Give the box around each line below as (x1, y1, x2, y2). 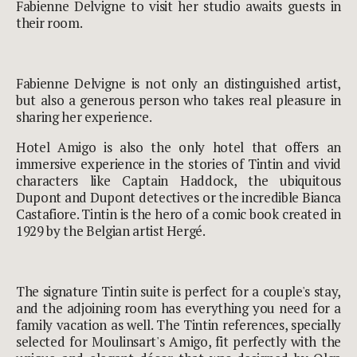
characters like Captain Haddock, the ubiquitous (16, 171, 341, 190)
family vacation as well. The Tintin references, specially (16, 315, 341, 334)
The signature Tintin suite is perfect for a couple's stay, (16, 281, 341, 300)
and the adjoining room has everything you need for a (16, 298, 341, 317)
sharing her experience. (16, 107, 152, 126)
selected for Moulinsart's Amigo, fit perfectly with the (16, 331, 341, 351)
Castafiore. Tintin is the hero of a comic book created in (16, 204, 341, 223)
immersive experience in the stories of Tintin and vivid (16, 154, 341, 173)
